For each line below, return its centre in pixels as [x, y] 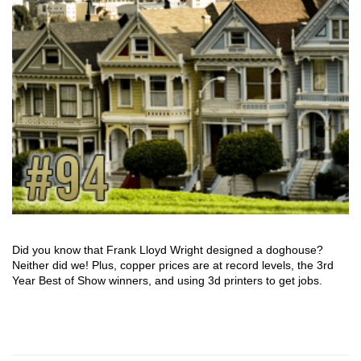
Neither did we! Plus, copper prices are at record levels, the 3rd [173, 266]
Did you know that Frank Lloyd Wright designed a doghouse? [168, 250]
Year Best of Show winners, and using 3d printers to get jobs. [167, 281]
